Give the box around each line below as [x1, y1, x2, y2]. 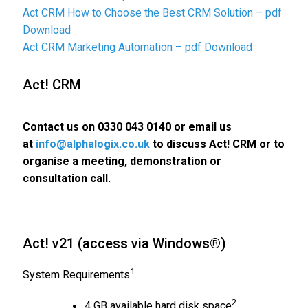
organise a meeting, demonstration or [23, 155, 221, 168]
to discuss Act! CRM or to [150, 137, 285, 151]
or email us [171, 120, 232, 133]
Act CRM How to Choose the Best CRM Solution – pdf [23, 6, 282, 19]
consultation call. [23, 172, 111, 185]
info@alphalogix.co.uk [36, 137, 150, 151]
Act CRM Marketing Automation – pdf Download [23, 41, 252, 54]
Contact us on [23, 120, 98, 133]
